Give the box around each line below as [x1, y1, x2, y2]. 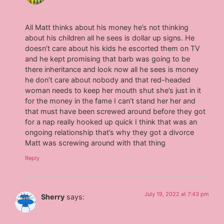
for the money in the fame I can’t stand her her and [25, 96, 196, 105]
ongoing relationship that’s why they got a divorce [25, 128, 194, 137]
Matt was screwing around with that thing [25, 138, 166, 147]
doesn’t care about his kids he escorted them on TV [25, 44, 200, 53]
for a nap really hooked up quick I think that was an [25, 117, 197, 126]
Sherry [41, 192, 65, 201]
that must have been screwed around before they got [25, 107, 206, 116]
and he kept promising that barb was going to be [25, 54, 190, 63]
